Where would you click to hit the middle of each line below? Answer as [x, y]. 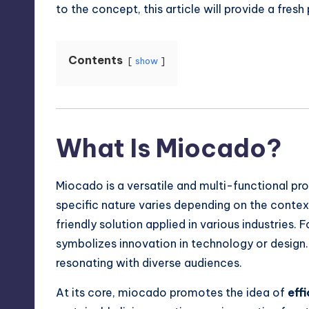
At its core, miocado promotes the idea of [172, 293]
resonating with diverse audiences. [149, 263]
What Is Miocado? [169, 149]
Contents [96, 60]
